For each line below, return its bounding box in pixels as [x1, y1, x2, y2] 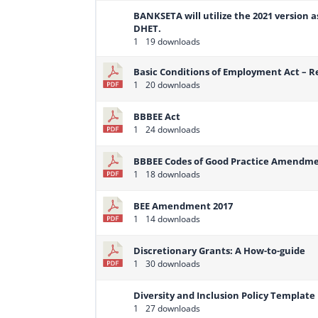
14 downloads [143, 213, 201, 226]
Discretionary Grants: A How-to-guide [133, 244, 306, 258]
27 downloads [143, 302, 201, 315]
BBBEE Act [133, 110, 181, 124]
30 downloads [143, 258, 201, 270]
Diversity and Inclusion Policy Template [133, 289, 316, 302]
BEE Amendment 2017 [133, 199, 234, 213]
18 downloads [143, 168, 201, 181]
